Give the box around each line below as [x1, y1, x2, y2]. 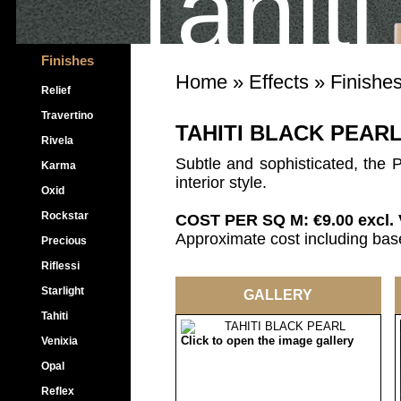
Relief [41, 84, 71, 97]
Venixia [41, 335, 78, 347]
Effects [249, 71, 309, 93]
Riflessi [41, 260, 80, 272]
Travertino [41, 109, 93, 122]
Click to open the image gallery [181, 334, 354, 347]
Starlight [41, 285, 84, 297]
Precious [41, 235, 87, 247]
